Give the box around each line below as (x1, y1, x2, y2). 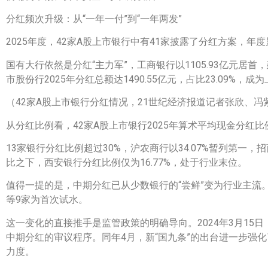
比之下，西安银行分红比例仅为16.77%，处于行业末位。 (6, 157, 247, 169)
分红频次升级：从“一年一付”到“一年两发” (6, 13, 182, 25)
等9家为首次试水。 (6, 194, 88, 206)
